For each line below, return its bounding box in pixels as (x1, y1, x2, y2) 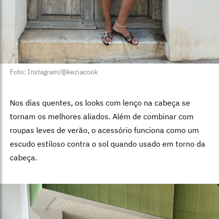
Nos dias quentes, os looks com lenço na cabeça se (10, 98, 190, 108)
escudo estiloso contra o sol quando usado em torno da (10, 139, 205, 149)
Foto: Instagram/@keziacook (10, 67, 98, 77)
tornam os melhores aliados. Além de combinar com (10, 111, 194, 122)
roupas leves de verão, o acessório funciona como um (10, 125, 199, 135)
